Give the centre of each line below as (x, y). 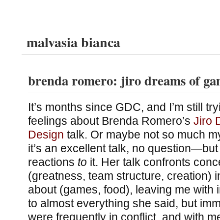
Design (46, 134)
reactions (53, 162)
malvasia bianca (73, 42)
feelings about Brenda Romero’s (110, 121)
